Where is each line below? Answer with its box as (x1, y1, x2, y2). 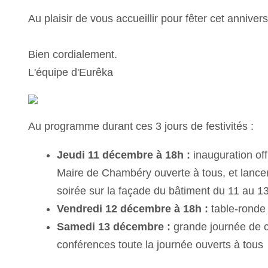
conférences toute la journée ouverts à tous (57, 238, 264, 251)
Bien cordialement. (28, 48, 118, 60)
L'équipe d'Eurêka (28, 66, 114, 78)
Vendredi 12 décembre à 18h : (57, 202, 209, 215)
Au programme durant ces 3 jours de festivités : (28, 120, 254, 132)
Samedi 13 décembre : (57, 220, 171, 233)
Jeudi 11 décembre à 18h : (57, 148, 191, 161)
